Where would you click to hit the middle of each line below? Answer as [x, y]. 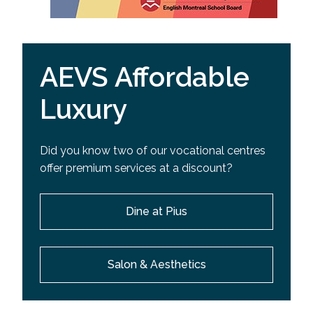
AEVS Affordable [145, 77]
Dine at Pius [156, 211]
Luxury [83, 109]
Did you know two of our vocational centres [153, 150]
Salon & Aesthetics [156, 264]
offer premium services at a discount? [136, 168]
